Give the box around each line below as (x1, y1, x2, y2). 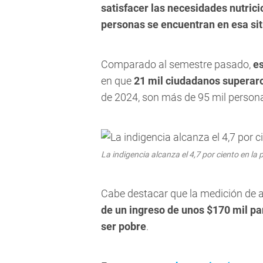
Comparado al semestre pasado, (101, 58, 253, 71)
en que (101, 75, 134, 87)
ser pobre (101, 220, 146, 233)
